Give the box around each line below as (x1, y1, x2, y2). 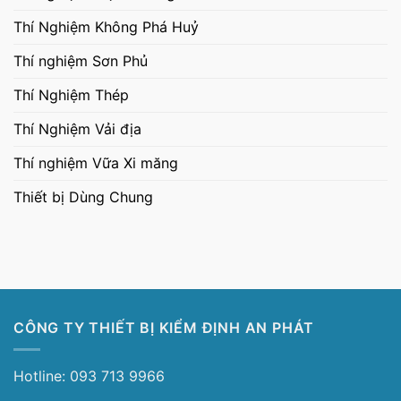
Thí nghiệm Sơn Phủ (13, 51, 148, 70)
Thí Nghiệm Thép (13, 85, 129, 104)
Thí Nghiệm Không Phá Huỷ (13, 17, 199, 36)
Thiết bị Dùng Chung (13, 187, 153, 206)
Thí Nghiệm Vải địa (13, 119, 141, 138)
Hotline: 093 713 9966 (13, 367, 165, 386)
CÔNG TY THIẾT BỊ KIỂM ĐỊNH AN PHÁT (13, 318, 315, 337)
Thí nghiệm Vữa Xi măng (13, 153, 178, 172)
